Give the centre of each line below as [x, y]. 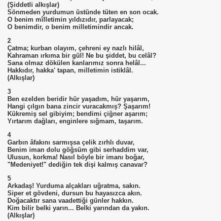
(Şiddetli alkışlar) [33, 5]
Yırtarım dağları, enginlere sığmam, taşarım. [75, 121]
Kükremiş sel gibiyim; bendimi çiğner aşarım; [77, 114]
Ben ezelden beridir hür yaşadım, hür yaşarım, [78, 99]
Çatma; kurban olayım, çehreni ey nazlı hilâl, [76, 48]
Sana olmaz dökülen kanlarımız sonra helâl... [77, 63]
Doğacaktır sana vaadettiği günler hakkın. [71, 201]
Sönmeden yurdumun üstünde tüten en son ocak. [83, 12]
